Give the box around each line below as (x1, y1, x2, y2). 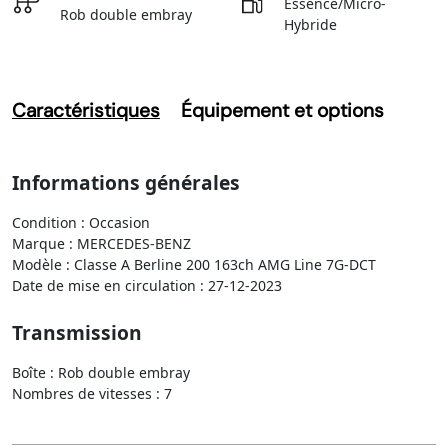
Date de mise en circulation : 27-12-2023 (12, 276, 282, 296)
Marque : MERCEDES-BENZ (12, 234, 191, 254)
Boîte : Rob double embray (12, 363, 190, 383)
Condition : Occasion (12, 213, 150, 233)
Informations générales (12, 169, 240, 197)
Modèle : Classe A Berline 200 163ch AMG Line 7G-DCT (12, 255, 376, 275)
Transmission (12, 319, 142, 347)
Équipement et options (181, 98, 384, 124)
